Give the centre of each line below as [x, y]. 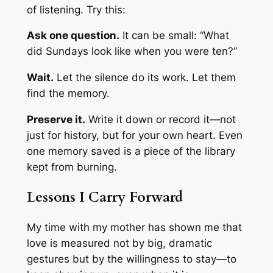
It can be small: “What [174, 36]
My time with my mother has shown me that [134, 228]
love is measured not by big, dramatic [119, 243]
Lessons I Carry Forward [105, 197]
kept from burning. [72, 167]
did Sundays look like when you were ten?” [132, 51]
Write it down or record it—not [160, 119]
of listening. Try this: [76, 9]
